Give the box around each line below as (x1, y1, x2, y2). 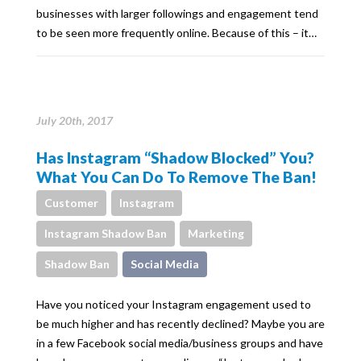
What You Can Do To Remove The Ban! (36, 168, 317, 186)
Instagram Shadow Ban (44, 226, 167, 240)
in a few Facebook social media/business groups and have (36, 336, 323, 350)
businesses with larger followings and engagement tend (36, 6, 318, 20)
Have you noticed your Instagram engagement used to (36, 297, 311, 311)
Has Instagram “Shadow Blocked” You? (36, 148, 314, 167)
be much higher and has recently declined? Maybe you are (36, 317, 325, 330)
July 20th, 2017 (36, 114, 113, 127)
